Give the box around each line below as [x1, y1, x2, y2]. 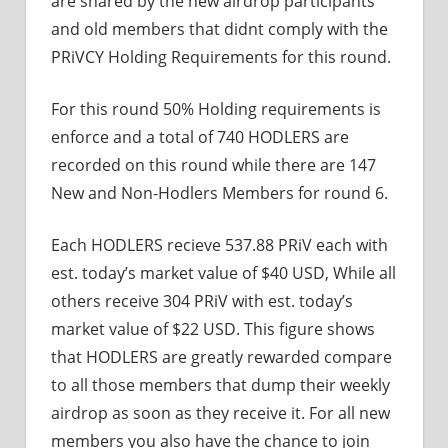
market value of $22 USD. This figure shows [51, 317, 375, 340]
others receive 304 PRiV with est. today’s [51, 289, 353, 312]
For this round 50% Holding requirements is [51, 97, 381, 120]
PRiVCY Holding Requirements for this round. [51, 45, 391, 68]
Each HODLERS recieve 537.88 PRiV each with [51, 233, 388, 256]
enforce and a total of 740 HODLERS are [51, 125, 349, 148]
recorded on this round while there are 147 [51, 153, 376, 176]
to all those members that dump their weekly [51, 373, 390, 396]
